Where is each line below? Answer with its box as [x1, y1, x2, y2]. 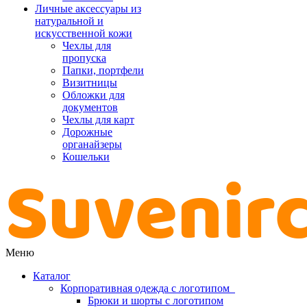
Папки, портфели [62, 64, 144, 76]
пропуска [62, 52, 106, 64]
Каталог [33, 270, 71, 282]
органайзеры [62, 138, 122, 150]
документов [62, 101, 118, 113]
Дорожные [62, 126, 112, 138]
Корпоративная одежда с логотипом [60, 282, 235, 294]
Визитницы [62, 77, 117, 88]
